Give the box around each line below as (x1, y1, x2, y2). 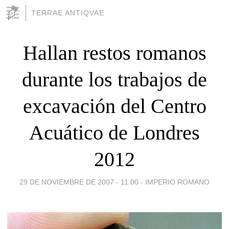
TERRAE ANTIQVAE (31, 9, 104, 17)
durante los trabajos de (22, 67, 207, 91)
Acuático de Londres (29, 121, 200, 144)
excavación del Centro (22, 94, 207, 118)
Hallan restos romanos (22, 41, 207, 64)
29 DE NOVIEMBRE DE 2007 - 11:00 (19, 177, 139, 186)
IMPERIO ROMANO (145, 177, 210, 186)
